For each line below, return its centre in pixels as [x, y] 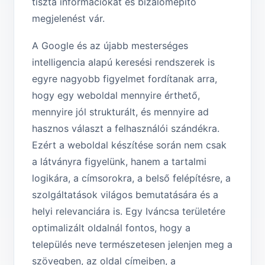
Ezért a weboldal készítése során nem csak [129, 145]
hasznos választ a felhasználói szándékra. [126, 129]
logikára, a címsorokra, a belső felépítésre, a [131, 178]
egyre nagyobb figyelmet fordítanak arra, [125, 79]
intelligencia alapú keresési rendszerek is [123, 62]
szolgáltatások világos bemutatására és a [125, 195]
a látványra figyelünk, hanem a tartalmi [119, 162]
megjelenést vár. [68, 19]
